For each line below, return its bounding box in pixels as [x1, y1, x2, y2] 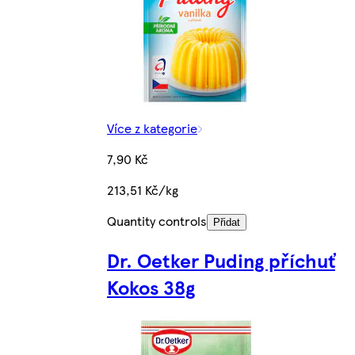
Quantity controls [107, 212, 207, 231]
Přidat [213, 216, 240, 229]
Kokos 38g [107, 273, 195, 301]
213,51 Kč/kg [107, 181, 178, 200]
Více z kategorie [107, 119, 197, 138]
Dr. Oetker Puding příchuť [107, 246, 335, 274]
